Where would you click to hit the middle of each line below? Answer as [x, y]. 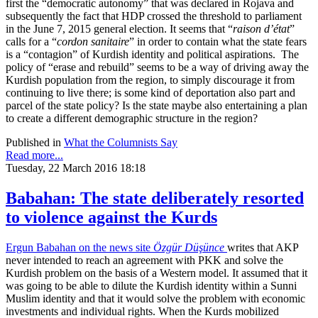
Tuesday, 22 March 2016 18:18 [76, 168]
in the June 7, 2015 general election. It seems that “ [119, 29]
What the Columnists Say [121, 143]
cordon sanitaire [93, 42]
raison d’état [261, 29]
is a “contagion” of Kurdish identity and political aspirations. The [152, 55]
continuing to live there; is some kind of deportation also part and [150, 93]
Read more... [34, 155]
